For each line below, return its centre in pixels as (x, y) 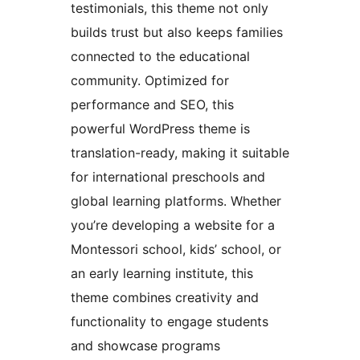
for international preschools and (168, 176)
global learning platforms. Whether (176, 200)
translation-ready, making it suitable (180, 152)
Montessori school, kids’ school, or (176, 249)
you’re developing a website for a (173, 225)
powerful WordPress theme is (160, 128)
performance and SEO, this (152, 104)
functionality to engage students (170, 321)
